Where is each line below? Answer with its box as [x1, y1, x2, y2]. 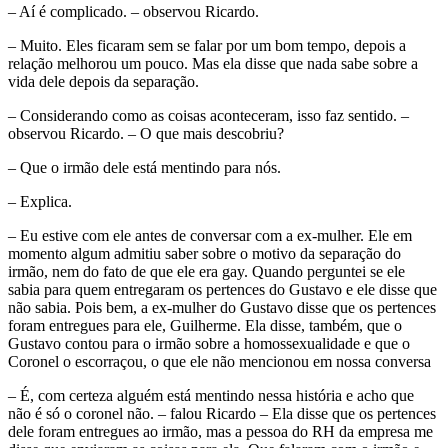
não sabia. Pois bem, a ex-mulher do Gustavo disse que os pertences [8, 298, 436, 316]
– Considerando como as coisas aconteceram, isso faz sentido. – [8, 106, 409, 124]
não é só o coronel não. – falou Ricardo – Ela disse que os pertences [8, 404, 436, 422]
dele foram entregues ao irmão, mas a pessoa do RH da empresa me [8, 422, 433, 440]
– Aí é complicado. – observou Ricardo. [8, 2, 259, 20]
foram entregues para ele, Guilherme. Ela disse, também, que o [8, 316, 402, 334]
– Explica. [8, 192, 72, 210]
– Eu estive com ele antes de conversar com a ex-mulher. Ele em [8, 226, 412, 244]
